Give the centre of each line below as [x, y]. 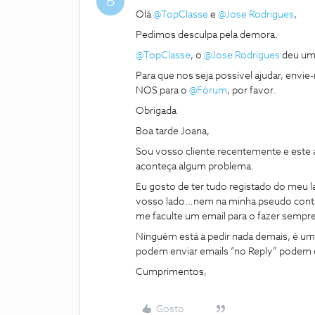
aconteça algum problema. [195, 167]
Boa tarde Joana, [173, 131]
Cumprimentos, [171, 272]
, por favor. [252, 91]
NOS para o [162, 91]
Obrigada [157, 111]
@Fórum [208, 91]
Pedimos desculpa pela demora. [208, 35]
